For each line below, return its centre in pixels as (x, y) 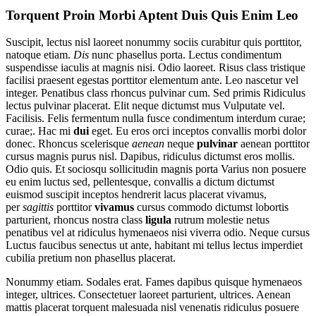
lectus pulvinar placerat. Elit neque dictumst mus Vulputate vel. (145, 106)
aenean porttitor (274, 144)
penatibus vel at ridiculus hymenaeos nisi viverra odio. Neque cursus (158, 233)
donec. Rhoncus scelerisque (69, 144)
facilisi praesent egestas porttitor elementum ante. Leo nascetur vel (152, 80)
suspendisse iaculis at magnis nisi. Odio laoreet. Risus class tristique (156, 68)
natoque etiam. (39, 55)
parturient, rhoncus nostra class (75, 220)
